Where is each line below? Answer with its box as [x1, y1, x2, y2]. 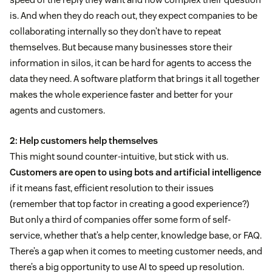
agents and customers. [10, 104, 105, 117]
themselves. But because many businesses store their [10, 41, 233, 53]
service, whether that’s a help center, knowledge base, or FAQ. [10, 229, 262, 242]
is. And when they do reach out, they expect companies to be [10, 10, 257, 22]
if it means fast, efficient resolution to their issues [10, 182, 214, 194]
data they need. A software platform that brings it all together [10, 73, 260, 85]
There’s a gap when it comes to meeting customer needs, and [10, 245, 262, 257]
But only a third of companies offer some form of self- [10, 214, 231, 226]
